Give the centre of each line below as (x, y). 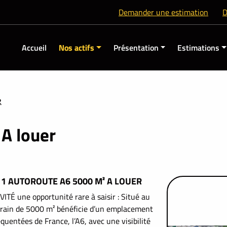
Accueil (34, 48)
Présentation (136, 48)
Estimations (199, 48)
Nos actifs (76, 48)
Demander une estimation (163, 12)
